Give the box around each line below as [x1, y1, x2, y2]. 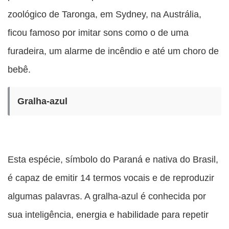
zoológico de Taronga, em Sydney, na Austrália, [8, 9, 201, 20]
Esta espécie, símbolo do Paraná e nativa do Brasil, [8, 154, 218, 165]
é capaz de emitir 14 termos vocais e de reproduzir [8, 172, 214, 184]
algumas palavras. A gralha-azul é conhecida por [8, 191, 206, 202]
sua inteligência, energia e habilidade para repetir [8, 209, 209, 220]
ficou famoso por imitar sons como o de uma [8, 27, 189, 38]
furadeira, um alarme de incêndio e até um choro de [8, 45, 219, 57]
